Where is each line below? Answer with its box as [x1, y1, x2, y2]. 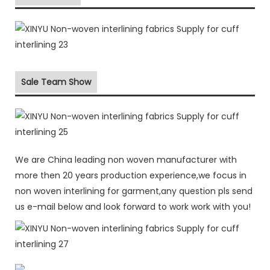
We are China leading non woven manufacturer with [15, 153, 237, 166]
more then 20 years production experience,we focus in [15, 169, 246, 181]
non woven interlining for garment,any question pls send [15, 184, 253, 197]
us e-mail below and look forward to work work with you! [15, 200, 251, 213]
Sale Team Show [21, 75, 91, 88]
